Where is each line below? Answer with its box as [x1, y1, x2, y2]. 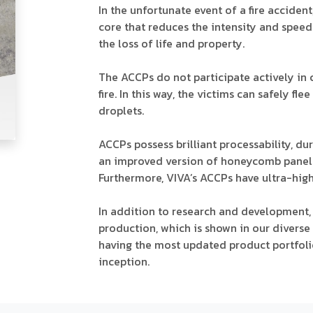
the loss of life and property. [99, 35, 245, 52]
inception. [99, 253, 150, 270]
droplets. [99, 102, 144, 119]
